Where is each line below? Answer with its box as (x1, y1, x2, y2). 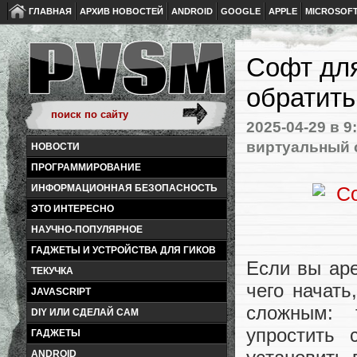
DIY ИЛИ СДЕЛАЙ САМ (31, 307, 139, 318)
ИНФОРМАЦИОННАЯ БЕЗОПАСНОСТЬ (31, 182, 218, 194)
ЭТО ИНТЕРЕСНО (31, 203, 114, 214)
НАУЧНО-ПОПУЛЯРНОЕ (31, 224, 143, 235)
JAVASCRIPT (31, 286, 91, 297)
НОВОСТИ (31, 141, 80, 152)
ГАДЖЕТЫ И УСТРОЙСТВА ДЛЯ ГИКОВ (31, 245, 216, 256)
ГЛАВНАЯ (29, 6, 72, 16)
